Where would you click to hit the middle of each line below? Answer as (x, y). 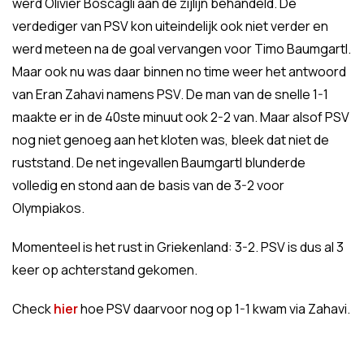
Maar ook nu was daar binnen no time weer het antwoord (179, 71)
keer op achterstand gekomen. (105, 270)
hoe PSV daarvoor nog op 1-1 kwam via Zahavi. (214, 309)
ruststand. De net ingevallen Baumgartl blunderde (159, 162)
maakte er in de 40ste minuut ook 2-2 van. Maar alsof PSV (181, 117)
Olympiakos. (48, 208)
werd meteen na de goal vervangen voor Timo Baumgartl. (182, 49)
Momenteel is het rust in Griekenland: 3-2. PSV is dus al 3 (178, 247)
